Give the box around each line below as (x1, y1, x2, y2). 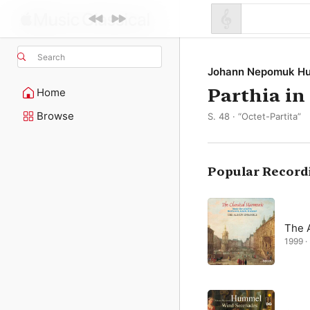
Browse (37, 109, 74, 122)
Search (37, 51, 65, 62)
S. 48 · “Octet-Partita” (208, 111, 301, 122)
